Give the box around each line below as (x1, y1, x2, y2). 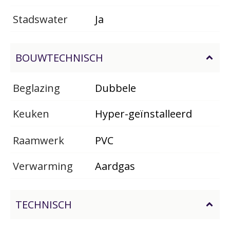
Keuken (13, 106, 49, 121)
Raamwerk (13, 133, 64, 147)
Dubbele (95, 81, 136, 95)
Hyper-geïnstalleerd (95, 106, 192, 121)
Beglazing (13, 81, 60, 95)
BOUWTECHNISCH (15, 50, 103, 65)
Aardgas (95, 159, 135, 173)
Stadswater (13, 12, 68, 26)
